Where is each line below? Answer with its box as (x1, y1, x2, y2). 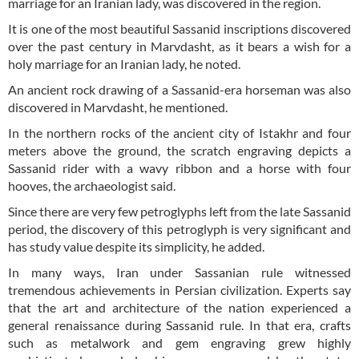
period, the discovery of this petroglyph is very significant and (8, 221, 351, 237)
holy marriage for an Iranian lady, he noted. (8, 56, 240, 72)
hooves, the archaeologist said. (8, 178, 175, 194)
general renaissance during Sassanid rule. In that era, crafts (8, 317, 351, 333)
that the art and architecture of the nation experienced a (8, 300, 351, 316)
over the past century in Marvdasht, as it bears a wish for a (8, 38, 351, 54)
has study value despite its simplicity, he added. (8, 239, 264, 255)
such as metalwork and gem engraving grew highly (8, 335, 351, 351)
